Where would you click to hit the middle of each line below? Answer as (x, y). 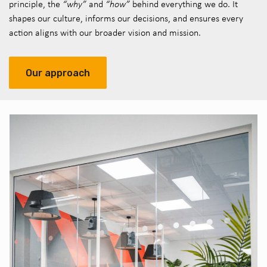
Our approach (58, 73)
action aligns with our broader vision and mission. (105, 32)
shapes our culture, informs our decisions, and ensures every (126, 18)
